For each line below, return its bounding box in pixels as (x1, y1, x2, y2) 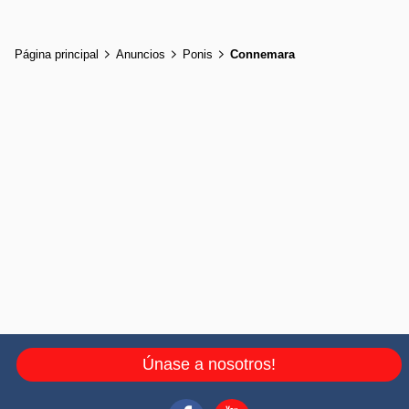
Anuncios (116, 47, 165, 61)
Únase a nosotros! (142, 354, 276, 373)
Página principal (15, 47, 99, 61)
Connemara (230, 47, 295, 61)
